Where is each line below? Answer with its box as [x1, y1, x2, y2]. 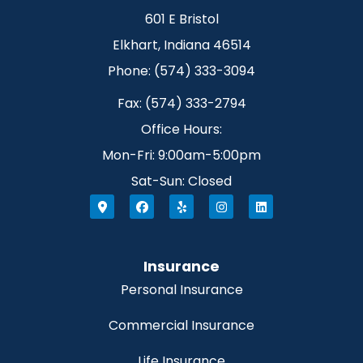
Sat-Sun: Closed [131, 172, 232, 191]
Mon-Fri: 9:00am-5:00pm [102, 146, 261, 165]
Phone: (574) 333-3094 [108, 62, 255, 81]
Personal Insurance [120, 280, 243, 299]
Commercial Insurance [109, 315, 254, 335]
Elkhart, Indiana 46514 [112, 36, 251, 55]
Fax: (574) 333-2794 [117, 94, 246, 113]
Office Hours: [141, 120, 222, 139]
